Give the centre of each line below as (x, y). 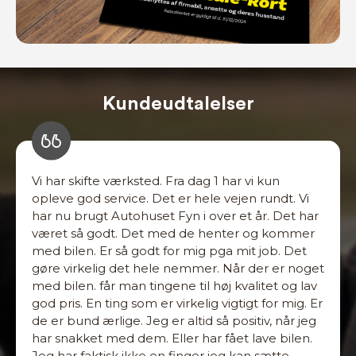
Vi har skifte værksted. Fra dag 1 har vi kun (156, 181)
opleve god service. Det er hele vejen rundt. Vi (170, 199)
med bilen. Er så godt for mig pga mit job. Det (169, 251)
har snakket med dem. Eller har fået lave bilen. (172, 339)
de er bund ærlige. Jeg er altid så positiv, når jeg (174, 321)
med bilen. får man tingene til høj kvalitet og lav (174, 286)
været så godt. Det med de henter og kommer (173, 234)
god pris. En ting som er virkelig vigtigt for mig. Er (177, 304)
